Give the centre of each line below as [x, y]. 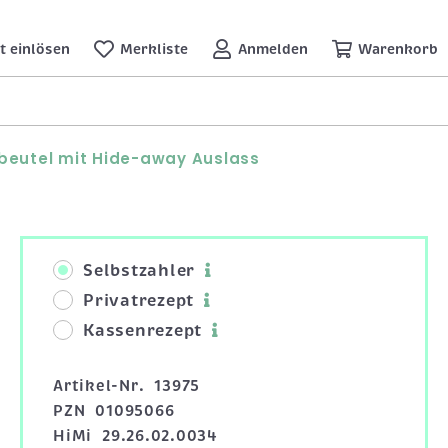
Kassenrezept [142, 330]
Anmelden [273, 48]
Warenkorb [398, 48]
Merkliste [154, 48]
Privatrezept [138, 300]
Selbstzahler [139, 270]
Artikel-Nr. [99, 385]
